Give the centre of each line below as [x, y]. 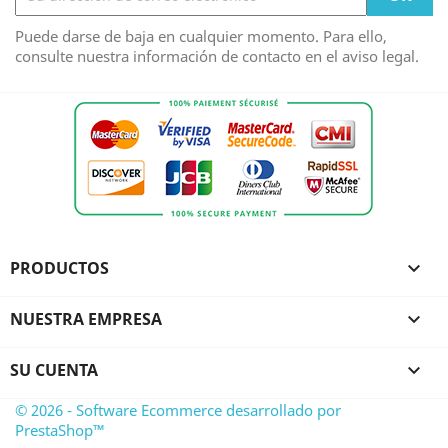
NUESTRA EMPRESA [86, 319]
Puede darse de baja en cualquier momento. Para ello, [201, 36]
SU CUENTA [54, 370]
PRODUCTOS [59, 268]
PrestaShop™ [60, 430]
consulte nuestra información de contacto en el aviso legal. [217, 56]
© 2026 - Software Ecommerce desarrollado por [178, 410]
